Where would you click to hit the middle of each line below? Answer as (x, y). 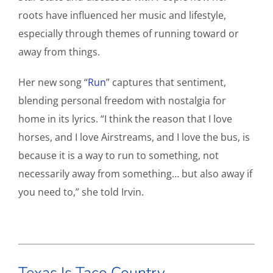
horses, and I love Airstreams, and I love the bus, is (134, 137)
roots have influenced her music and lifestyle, (122, 16)
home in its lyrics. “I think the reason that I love (125, 119)
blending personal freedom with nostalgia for (122, 101)
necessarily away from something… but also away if (135, 174)
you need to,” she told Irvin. (81, 192)
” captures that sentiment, (166, 83)
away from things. (59, 52)
